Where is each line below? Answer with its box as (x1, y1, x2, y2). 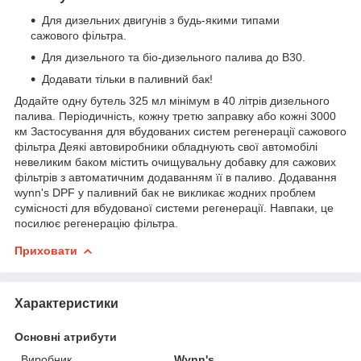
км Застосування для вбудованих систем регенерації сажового (15, 124, 346, 138)
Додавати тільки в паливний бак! (42, 72, 213, 85)
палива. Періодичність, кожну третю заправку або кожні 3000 (15, 109, 336, 122)
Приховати (15, 243, 77, 257)
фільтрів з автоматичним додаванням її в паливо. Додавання (15, 170, 337, 184)
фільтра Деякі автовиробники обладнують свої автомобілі (15, 139, 317, 153)
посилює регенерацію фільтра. (15, 216, 178, 230)
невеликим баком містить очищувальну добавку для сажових (15, 155, 336, 168)
